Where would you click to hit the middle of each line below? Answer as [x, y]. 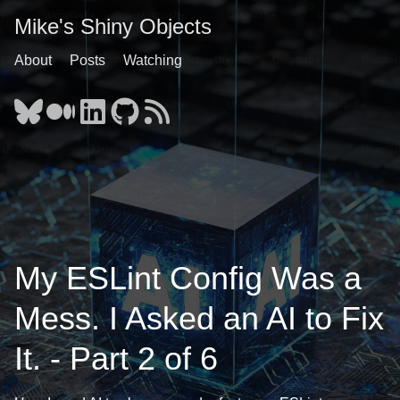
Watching [153, 60]
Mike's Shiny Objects [113, 26]
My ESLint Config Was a [188, 278]
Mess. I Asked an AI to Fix [199, 318]
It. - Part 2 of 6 [116, 358]
